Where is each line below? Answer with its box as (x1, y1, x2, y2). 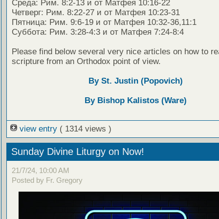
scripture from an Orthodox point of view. (11, 57, 161, 66)
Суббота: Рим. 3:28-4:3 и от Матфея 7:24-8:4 (11, 27, 184, 37)
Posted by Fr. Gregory (11, 175, 83, 184)
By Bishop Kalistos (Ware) (85, 96, 187, 106)
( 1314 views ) (59, 124, 111, 134)
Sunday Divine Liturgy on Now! (11, 146, 144, 157)
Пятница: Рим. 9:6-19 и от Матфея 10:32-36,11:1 (11, 18, 197, 27)
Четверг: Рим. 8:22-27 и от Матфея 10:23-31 (11, 8, 180, 18)
